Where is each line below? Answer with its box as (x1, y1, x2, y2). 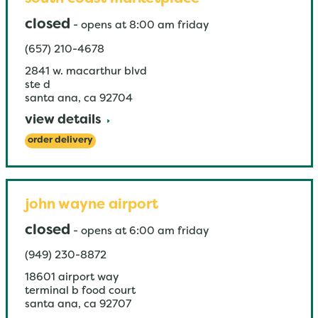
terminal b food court (24, 286, 136, 296)
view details (24, 114, 102, 126)
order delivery (27, 136, 93, 145)
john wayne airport (24, 199, 158, 212)
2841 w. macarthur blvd (24, 67, 147, 77)
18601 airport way (24, 273, 119, 283)
